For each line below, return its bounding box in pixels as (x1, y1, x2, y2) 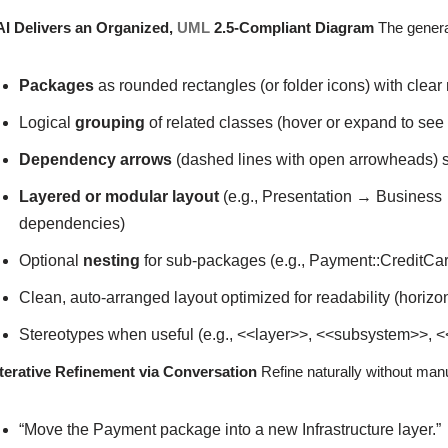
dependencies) (19, 214, 126, 232)
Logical (19, 113, 76, 131)
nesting (83, 251, 141, 269)
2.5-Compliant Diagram (210, 18, 375, 36)
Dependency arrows (19, 150, 173, 168)
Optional (19, 251, 84, 269)
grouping (75, 113, 146, 131)
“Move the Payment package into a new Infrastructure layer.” (19, 420, 442, 438)
